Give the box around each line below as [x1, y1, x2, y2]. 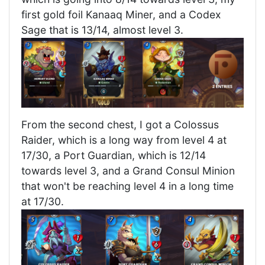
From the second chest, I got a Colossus [21, 118, 219, 131]
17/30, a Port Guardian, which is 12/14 [21, 148, 206, 161]
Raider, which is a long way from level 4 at [21, 133, 227, 146]
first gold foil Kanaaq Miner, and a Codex [21, 8, 221, 21]
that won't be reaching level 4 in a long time [21, 179, 234, 192]
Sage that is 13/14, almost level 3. [21, 24, 183, 36]
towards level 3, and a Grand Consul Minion [21, 164, 235, 177]
